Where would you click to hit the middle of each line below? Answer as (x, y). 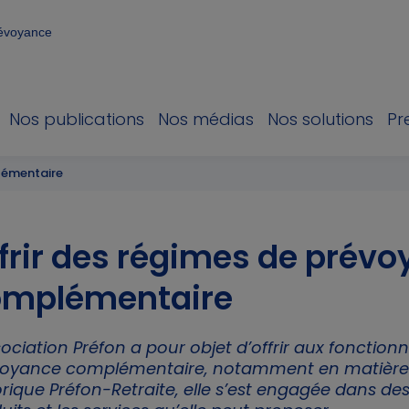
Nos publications (77, 119)
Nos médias (206, 119)
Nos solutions (320, 119)
